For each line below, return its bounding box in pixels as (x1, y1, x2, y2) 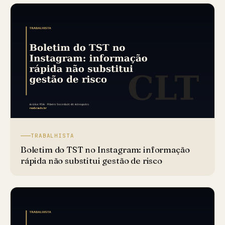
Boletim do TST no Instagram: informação (21, 144, 190, 155)
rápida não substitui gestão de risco (21, 155, 162, 166)
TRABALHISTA (31, 132, 74, 140)
